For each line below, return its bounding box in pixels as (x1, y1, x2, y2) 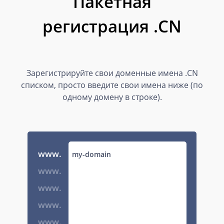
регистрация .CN (42, 15, 181, 37)
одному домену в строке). (62, 91, 162, 102)
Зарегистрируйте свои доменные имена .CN (26, 67, 198, 78)
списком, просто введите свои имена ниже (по (21, 79, 203, 90)
